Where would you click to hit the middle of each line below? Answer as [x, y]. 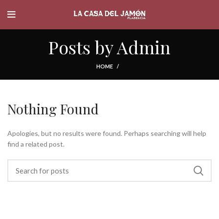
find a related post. [36, 144]
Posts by [83, 47]
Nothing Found [53, 109]
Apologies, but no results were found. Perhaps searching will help [107, 133]
